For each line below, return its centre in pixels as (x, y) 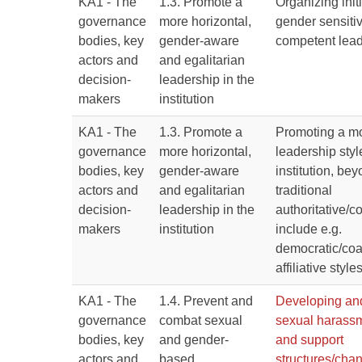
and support (309, 340)
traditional (304, 190)
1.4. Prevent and (206, 301)
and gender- (194, 340)
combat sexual (201, 320)
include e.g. (309, 229)
